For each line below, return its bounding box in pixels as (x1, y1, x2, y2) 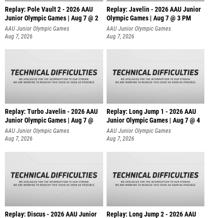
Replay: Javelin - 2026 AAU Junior (106, 5, 201, 14)
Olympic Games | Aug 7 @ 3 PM (106, 14, 191, 22)
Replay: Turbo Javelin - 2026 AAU (5, 108, 98, 116)
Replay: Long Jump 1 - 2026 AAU (106, 108, 196, 116)
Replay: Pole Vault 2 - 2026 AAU (5, 5, 93, 14)
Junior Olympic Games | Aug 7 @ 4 (106, 116, 200, 125)
